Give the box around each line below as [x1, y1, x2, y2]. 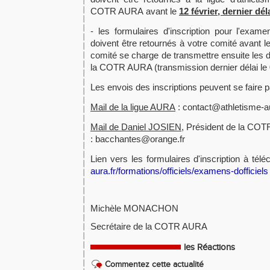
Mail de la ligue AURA [90, 102, 175, 112]
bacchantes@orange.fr [95, 134, 185, 144]
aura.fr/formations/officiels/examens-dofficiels [90, 166, 268, 176]
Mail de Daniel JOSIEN [90, 122, 181, 132]
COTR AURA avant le [90, 6, 179, 16]
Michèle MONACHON [90, 203, 178, 213]
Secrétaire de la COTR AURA [90, 221, 210, 231]
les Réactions [184, 242, 235, 253]
